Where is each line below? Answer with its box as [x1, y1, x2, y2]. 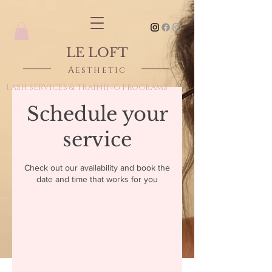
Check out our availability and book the [24, 163, 170, 172]
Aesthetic [68, 64, 126, 76]
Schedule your [26, 102, 168, 126]
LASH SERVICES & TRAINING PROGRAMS [6, 82, 168, 93]
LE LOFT [66, 45, 128, 61]
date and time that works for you [36, 174, 158, 184]
